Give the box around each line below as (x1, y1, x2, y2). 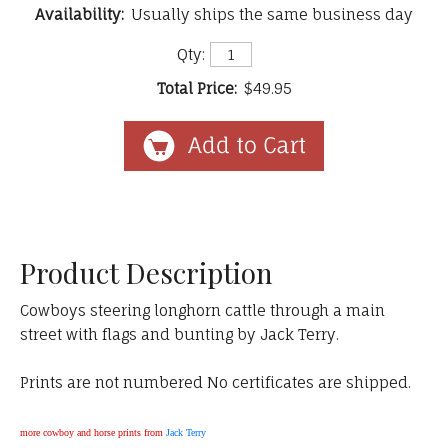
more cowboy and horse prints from (20, 427, 166, 439)
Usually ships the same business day (131, 5, 413, 24)
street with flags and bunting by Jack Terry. (20, 325, 339, 345)
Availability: (35, 5, 124, 24)
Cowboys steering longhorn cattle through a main (20, 301, 385, 321)
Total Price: (156, 79, 237, 99)
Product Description (20, 254, 273, 292)
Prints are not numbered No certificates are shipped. (20, 373, 411, 393)
